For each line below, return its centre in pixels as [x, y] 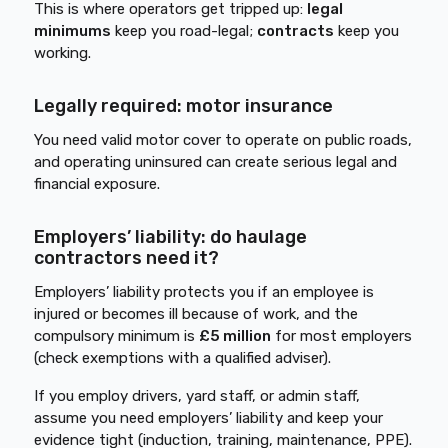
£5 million [235, 336]
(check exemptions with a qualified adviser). [183, 358]
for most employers [342, 336]
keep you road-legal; [184, 31]
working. [63, 53]
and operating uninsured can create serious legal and [216, 162]
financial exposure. [97, 184]
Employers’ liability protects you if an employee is [204, 292]
